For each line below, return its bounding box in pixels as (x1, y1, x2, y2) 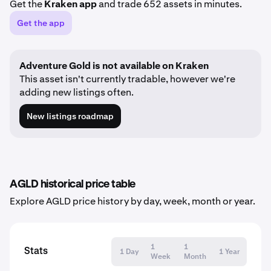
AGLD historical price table (10, 179, 135, 190)
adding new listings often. (19, 86, 134, 99)
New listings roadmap (27, 111, 114, 122)
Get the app (17, 18, 65, 28)
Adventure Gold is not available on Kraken (19, 59, 209, 72)
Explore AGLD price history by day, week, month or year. (10, 195, 255, 207)
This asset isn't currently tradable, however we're (19, 73, 235, 85)
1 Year (218, 247, 240, 256)
